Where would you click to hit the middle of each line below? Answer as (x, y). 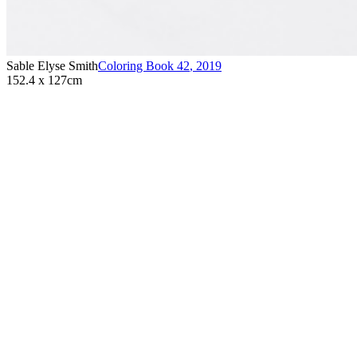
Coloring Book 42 (144, 66)
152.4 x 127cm (44, 80)
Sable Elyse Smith (52, 66)
